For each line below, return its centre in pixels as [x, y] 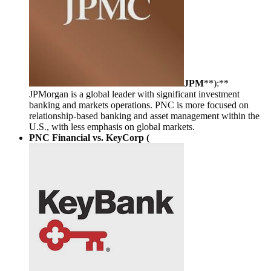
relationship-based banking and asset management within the [144, 116]
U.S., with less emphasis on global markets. [112, 126]
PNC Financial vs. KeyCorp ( [89, 137]
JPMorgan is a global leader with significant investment [134, 94]
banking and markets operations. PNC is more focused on [139, 105]
